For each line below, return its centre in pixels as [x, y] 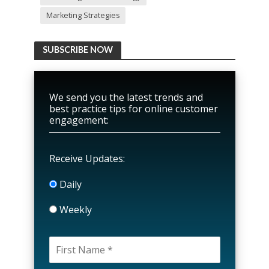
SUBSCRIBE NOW [77, 50]
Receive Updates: [87, 159]
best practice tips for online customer [133, 109]
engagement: [79, 120]
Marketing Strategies [83, 16]
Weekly [74, 210]
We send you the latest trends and [126, 98]
